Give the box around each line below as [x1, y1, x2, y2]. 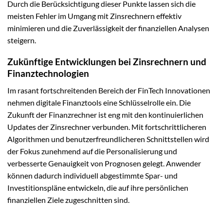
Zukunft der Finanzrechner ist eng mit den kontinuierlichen [7, 109, 203, 119]
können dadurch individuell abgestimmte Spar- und [7, 170, 178, 180]
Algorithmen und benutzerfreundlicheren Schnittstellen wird [7, 134, 209, 144]
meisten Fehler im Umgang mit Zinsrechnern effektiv [7, 11, 182, 20]
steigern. [7, 35, 36, 45]
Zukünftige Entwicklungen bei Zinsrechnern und [7, 56, 206, 68]
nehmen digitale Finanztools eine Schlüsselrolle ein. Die [7, 97, 191, 107]
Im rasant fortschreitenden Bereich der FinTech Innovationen [7, 85, 210, 95]
